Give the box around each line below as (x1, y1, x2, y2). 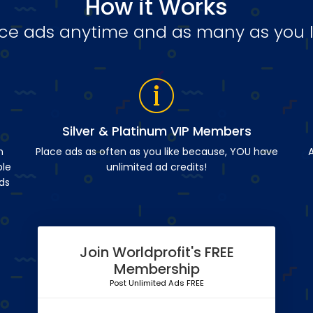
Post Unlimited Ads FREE (109, 277, 204, 289)
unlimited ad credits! (106, 160, 207, 175)
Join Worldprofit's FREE (79, 242, 234, 263)
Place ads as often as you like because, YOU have (35, 145, 278, 159)
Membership (113, 259, 200, 279)
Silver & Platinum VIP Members (61, 122, 252, 140)
